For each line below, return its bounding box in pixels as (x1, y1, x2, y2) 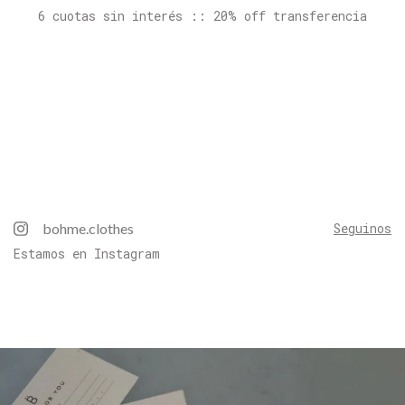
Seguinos (334, 220, 391, 238)
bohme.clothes (42, 220, 135, 238)
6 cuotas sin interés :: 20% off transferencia (38, 7, 367, 25)
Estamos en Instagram (14, 245, 160, 263)
